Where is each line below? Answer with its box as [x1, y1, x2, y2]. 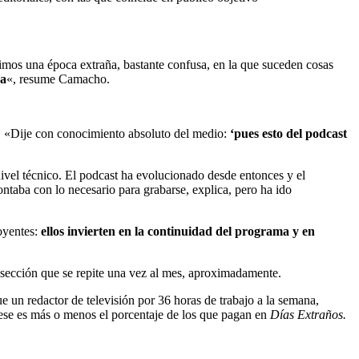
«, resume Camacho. [6, 72, 110, 87]
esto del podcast [262, 127, 347, 141]
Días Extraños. [270, 308, 346, 322]
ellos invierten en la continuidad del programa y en [41, 224, 315, 239]
